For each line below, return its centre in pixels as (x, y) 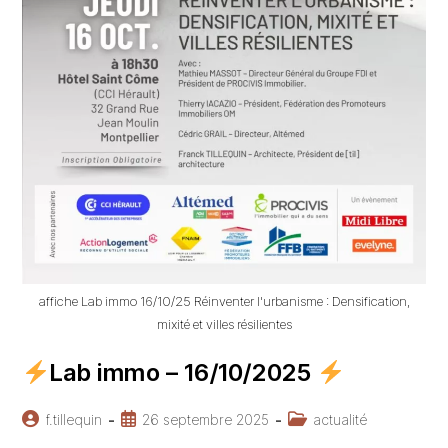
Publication (155, 419)
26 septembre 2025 (206, 420)
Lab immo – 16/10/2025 (183, 373)
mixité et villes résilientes (224, 324)
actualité (340, 420)
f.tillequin (74, 420)
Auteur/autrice (66, 419)
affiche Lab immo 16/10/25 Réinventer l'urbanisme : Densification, (224, 301)
